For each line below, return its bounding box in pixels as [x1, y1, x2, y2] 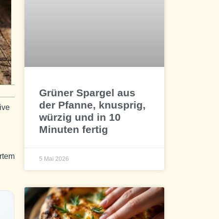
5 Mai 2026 [39, 155, 69, 162]
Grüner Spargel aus [39, 87, 136, 98]
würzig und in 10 [39, 111, 121, 123]
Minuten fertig [39, 123, 109, 135]
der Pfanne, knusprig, [39, 99, 146, 110]
